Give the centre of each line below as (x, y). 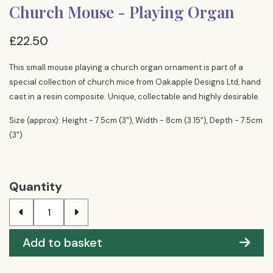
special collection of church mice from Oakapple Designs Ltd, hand (135, 82)
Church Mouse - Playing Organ (122, 12)
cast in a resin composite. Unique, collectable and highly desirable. (135, 97)
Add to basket (62, 243)
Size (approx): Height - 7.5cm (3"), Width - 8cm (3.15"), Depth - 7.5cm (136, 120)
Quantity (36, 186)
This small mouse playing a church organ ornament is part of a (126, 67)
